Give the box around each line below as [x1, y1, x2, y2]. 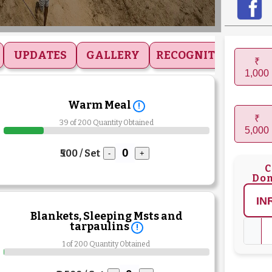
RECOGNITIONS [156, 49, 243, 63]
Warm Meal [67, 99, 133, 112]
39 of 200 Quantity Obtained [59, 118, 154, 127]
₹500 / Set [60, 147, 101, 159]
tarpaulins [69, 220, 131, 234]
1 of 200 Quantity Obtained [63, 240, 151, 249]
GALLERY [86, 49, 140, 63]
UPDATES [13, 49, 67, 63]
